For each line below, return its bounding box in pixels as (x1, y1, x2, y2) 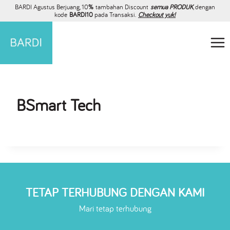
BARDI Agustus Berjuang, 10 (15, 3, 88, 11)
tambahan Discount (93, 3, 150, 11)
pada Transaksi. (94, 10, 138, 19)
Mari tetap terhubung (79, 202, 151, 214)
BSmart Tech (16, 94, 101, 116)
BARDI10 (69, 10, 94, 19)
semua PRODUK (150, 3, 193, 11)
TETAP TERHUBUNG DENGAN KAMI (26, 184, 204, 200)
